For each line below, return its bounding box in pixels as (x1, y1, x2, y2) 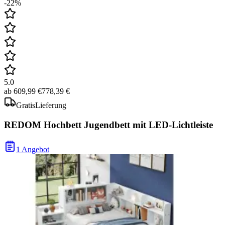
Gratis (16, 101, 35, 110)
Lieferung (35, 101, 66, 110)
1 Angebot (16, 145, 49, 154)
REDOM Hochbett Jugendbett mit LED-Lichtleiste (4, 120, 213, 131)
